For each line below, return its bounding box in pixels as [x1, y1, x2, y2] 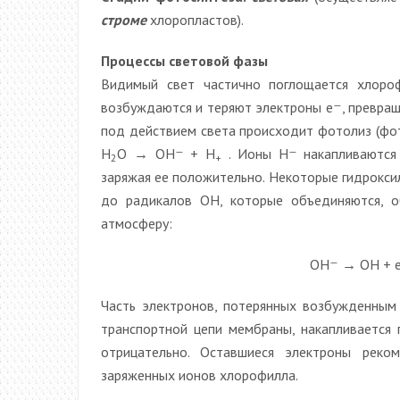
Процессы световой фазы [101, 51, 268, 70]
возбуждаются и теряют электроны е [101, 97, 333, 116]
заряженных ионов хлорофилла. [101, 365, 298, 384]
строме [101, 10, 146, 29]
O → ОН [117, 144, 175, 162]
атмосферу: [101, 213, 172, 232]
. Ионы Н [221, 144, 288, 162]
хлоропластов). [146, 10, 244, 29]
